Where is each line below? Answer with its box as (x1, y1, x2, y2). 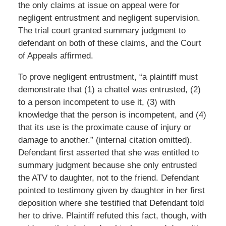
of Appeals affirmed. (18, 50, 93, 61)
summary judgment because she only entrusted (18, 160, 197, 170)
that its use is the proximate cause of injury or (18, 122, 191, 132)
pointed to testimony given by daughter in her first (18, 185, 205, 195)
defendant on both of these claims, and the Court (18, 38, 201, 48)
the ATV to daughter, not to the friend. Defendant (18, 173, 199, 183)
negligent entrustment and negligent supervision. (18, 13, 200, 23)
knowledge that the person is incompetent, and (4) (18, 109, 206, 120)
